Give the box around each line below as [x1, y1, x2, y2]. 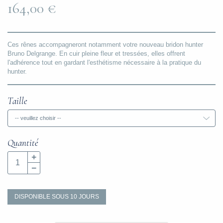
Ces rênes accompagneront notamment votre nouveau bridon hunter [7, 41, 203, 49]
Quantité [7, 137, 38, 149]
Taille [7, 95, 27, 107]
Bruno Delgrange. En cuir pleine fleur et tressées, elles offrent [7, 50, 185, 58]
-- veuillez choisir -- [15, 115, 61, 121]
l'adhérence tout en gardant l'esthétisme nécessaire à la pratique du [7, 59, 201, 67]
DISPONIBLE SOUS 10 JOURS [14, 193, 99, 201]
